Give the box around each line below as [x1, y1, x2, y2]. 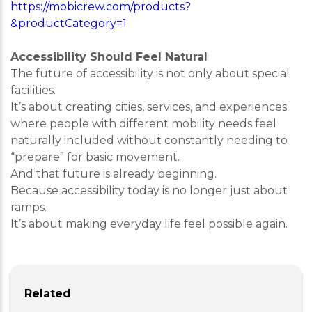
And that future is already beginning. [10, 167, 217, 180]
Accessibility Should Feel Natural [10, 50, 208, 63]
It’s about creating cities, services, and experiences [10, 100, 287, 114]
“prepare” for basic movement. [10, 150, 180, 164]
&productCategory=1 [10, 17, 127, 30]
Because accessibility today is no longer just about [10, 184, 288, 197]
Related [24, 287, 71, 300]
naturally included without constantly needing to [10, 134, 288, 147]
